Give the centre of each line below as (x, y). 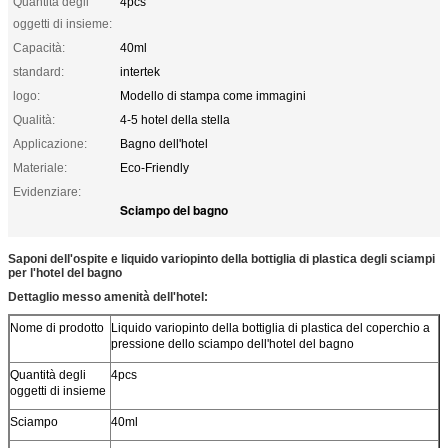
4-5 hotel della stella (175, 120)
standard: (38, 72)
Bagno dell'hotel (164, 144)
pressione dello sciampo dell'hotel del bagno (232, 344)
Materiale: (40, 168)
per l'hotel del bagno (65, 273)
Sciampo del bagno (174, 210)
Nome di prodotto (57, 328)
